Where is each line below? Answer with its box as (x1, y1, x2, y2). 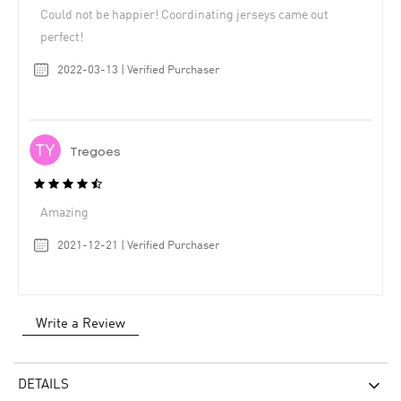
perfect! (40, 31, 83, 45)
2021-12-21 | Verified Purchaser (57, 239, 219, 252)
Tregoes (70, 146, 121, 160)
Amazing (40, 206, 89, 219)
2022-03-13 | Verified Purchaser (57, 64, 219, 77)
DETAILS (18, 378, 69, 392)
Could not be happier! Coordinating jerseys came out (40, 9, 328, 22)
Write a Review (36, 317, 125, 331)
